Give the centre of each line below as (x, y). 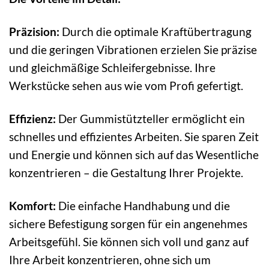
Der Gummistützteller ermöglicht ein (150, 118)
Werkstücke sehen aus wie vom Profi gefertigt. (126, 85)
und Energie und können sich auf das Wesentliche (134, 154)
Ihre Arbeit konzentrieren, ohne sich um (110, 259)
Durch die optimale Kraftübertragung (156, 31)
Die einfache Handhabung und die (143, 205)
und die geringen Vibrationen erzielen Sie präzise (133, 49)
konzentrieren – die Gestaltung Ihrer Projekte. (126, 172)
